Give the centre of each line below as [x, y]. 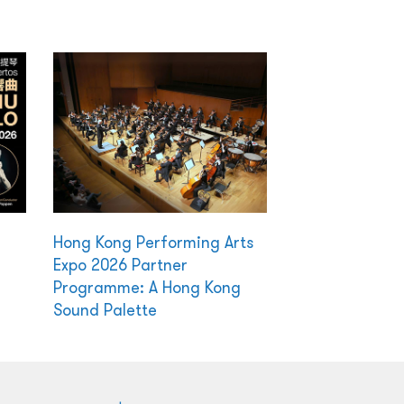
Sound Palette [105, 310]
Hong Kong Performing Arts [153, 243]
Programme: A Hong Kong [147, 288]
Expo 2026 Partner [120, 265]
